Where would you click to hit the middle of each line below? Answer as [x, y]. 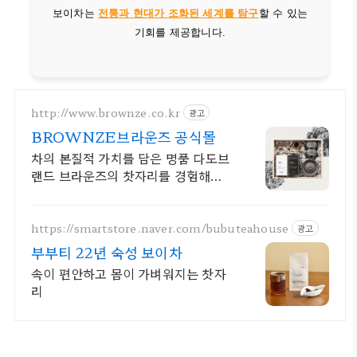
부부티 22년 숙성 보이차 [107, 252]
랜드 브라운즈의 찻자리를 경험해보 [127, 176]
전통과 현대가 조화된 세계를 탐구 [178, 14]
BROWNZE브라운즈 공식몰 [124, 137]
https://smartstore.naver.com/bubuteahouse [160, 228]
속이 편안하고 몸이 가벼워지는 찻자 [129, 274]
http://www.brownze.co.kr [106, 112]
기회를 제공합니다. [180, 33]
